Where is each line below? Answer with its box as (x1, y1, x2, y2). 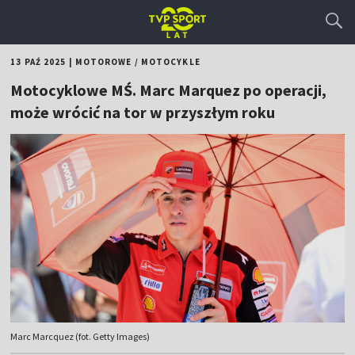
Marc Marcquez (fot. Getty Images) (10, 330, 151, 343)
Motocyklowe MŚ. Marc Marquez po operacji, (10, 80, 327, 100)
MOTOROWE (74, 56, 132, 67)
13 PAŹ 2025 (10, 56, 67, 67)
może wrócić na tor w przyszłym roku (10, 102, 276, 122)
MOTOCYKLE (140, 56, 200, 67)
